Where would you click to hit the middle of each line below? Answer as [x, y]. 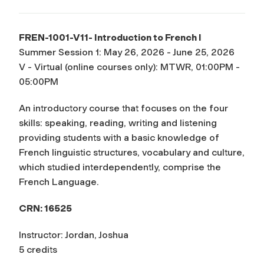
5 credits [38, 249]
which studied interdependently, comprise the [120, 167]
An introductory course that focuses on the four [123, 108]
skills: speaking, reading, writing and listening [118, 123]
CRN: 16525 [45, 208]
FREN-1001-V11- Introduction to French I [110, 37]
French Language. [59, 181]
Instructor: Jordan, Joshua [74, 235]
